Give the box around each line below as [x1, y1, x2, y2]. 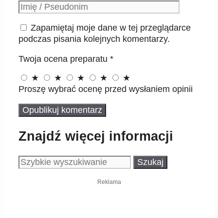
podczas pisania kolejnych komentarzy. [18, 34, 170, 44]
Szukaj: [18, 156, 45, 165]
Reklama [97, 179, 121, 186]
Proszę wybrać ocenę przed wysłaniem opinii [18, 84, 193, 94]
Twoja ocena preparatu [18, 54, 110, 64]
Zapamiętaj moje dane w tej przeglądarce [31, 23, 191, 33]
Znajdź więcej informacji [18, 128, 173, 144]
